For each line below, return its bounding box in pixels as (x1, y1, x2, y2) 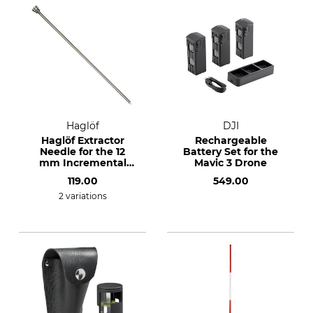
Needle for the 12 (40, 145, 125, 158)
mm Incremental (38, 156, 126, 169)
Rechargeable (194, 134, 267, 147)
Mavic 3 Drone (194, 156, 267, 169)
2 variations (58, 191, 107, 201)
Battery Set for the (183, 145, 278, 158)
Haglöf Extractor (41, 134, 124, 147)
